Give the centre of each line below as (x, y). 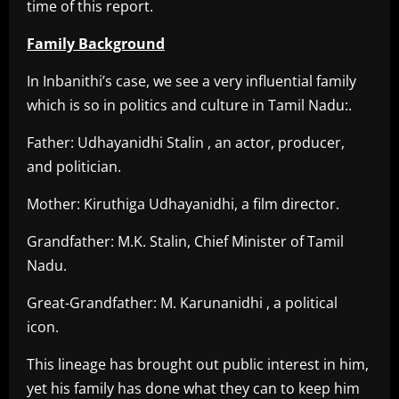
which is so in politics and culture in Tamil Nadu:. (189, 106)
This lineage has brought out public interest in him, (198, 365)
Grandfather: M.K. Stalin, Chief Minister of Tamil (185, 242)
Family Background (96, 44)
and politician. (74, 167)
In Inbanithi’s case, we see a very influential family (191, 81)
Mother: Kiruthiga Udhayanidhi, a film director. (183, 204)
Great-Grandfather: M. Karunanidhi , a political (182, 303)
